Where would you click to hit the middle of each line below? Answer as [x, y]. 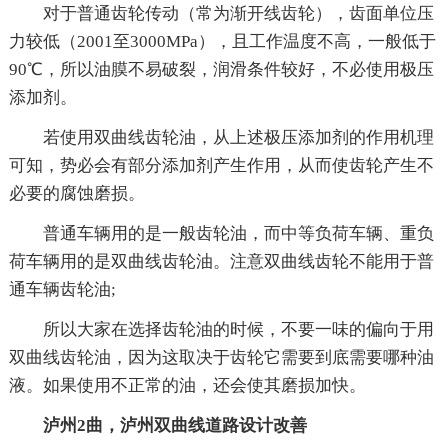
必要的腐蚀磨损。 [76, 193]
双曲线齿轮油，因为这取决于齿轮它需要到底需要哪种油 [221, 357]
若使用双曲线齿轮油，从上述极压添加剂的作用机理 [238, 137]
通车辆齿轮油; [62, 289]
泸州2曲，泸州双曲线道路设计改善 [174, 425]
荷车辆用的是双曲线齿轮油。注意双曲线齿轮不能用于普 [221, 261]
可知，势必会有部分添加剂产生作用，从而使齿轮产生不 [221, 165]
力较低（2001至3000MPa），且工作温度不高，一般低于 [222, 41]
